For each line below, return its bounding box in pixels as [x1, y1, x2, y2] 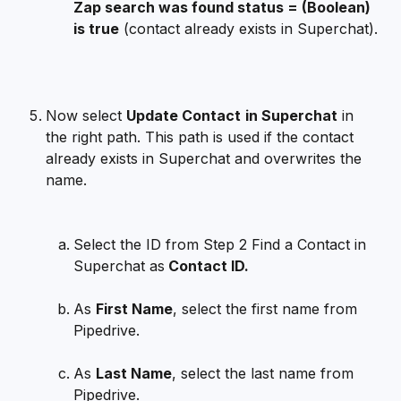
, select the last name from [172, 363, 358, 382]
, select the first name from [173, 299, 362, 318]
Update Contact [126, 106, 241, 124]
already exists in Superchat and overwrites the [46, 149, 366, 167]
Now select [46, 106, 126, 124]
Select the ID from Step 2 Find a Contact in [73, 235, 371, 253]
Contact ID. [165, 256, 249, 275]
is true [73, 20, 119, 38]
